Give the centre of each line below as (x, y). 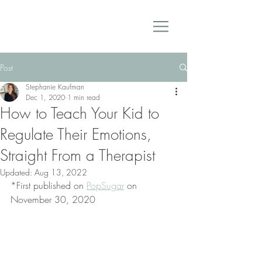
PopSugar (105, 185)
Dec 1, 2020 (45, 97)
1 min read (84, 97)
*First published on (49, 185)
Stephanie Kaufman (55, 87)
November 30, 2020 (53, 199)
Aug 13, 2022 (61, 172)
